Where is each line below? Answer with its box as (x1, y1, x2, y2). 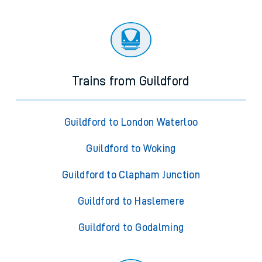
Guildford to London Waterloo (64, 117, 198, 128)
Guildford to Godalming (78, 222, 184, 233)
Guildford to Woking (86, 143, 176, 154)
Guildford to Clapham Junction (61, 170, 201, 181)
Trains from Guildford (73, 75, 189, 88)
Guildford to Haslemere (77, 196, 185, 207)
